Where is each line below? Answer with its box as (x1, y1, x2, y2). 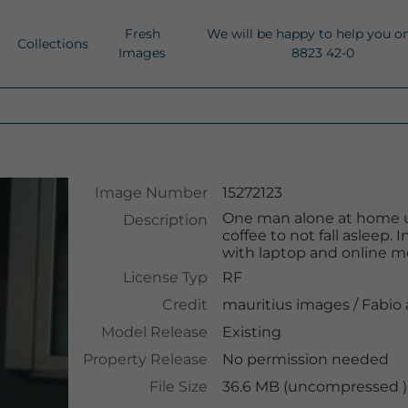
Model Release (100, 323, 208, 341)
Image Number (94, 184, 208, 201)
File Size (148, 378, 208, 395)
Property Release (82, 351, 208, 368)
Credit (161, 296, 208, 313)
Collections (17, 35, 88, 52)
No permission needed (221, 351, 389, 368)
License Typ (122, 269, 208, 286)
